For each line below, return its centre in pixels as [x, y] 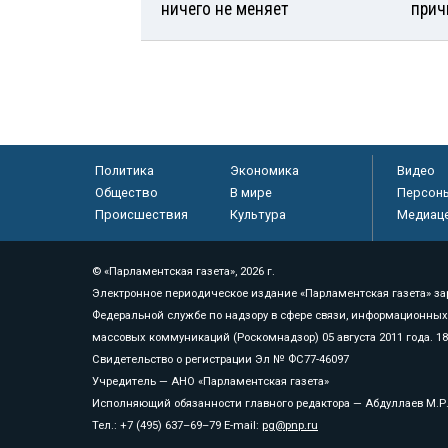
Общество [126, 193]
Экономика [264, 171]
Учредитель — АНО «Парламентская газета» [210, 382]
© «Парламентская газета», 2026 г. [183, 272]
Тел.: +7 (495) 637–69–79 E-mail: [177, 426]
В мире [250, 193]
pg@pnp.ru [290, 426]
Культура [257, 215]
